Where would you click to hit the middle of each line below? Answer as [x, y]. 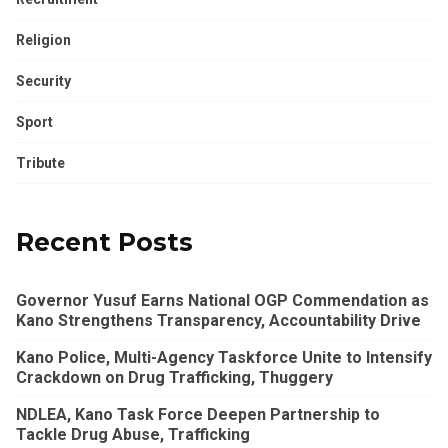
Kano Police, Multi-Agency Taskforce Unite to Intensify [224, 358]
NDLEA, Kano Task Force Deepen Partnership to [198, 415]
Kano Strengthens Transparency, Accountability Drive [218, 321]
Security [43, 81]
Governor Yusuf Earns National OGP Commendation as [222, 301]
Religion [43, 40]
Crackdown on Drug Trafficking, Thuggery [174, 378]
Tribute [40, 163]
